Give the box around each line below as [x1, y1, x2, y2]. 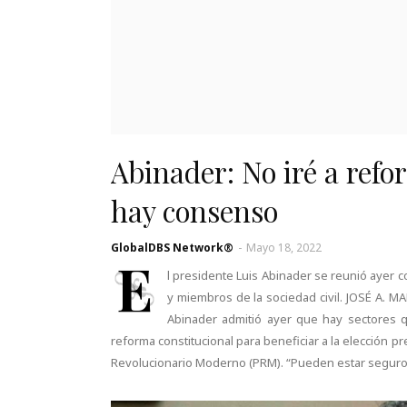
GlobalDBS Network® [111, 240, 233, 255]
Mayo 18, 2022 [246, 240, 322, 255]
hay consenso [111, 192, 278, 230]
